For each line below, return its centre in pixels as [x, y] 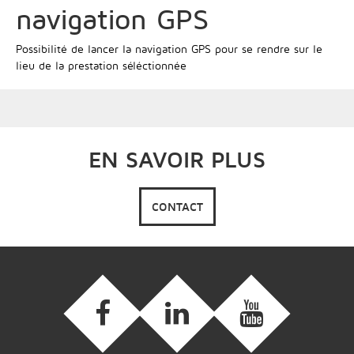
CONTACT [177, 207]
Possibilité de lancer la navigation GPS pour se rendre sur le [169, 49]
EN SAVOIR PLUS [177, 159]
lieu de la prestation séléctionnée [101, 65]
